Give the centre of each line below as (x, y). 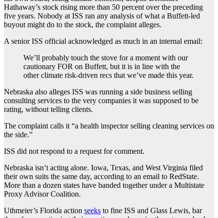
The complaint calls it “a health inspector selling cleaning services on (109, 126)
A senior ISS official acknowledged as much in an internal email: (103, 41)
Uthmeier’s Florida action (44, 211)
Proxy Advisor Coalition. (43, 194)
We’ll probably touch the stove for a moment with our (106, 58)
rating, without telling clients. (48, 109)
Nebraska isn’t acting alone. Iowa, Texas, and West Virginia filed (103, 168)
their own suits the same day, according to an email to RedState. (101, 177)
